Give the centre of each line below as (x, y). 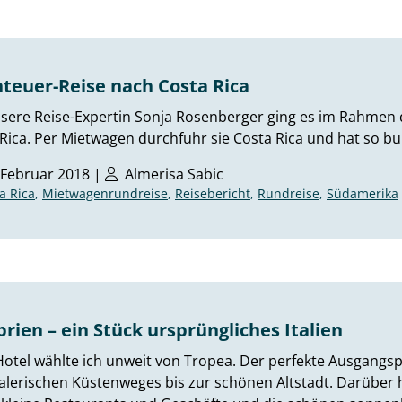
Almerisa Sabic (174, 174)
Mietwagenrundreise (105, 193)
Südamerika (363, 193)
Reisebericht (213, 193)
